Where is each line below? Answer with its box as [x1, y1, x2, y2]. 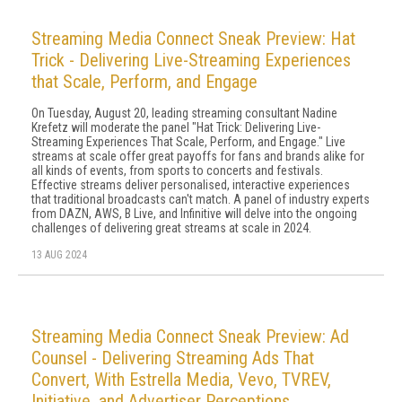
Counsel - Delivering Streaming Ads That [31, 347, 314, 369]
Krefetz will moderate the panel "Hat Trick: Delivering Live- [31, 120, 320, 135]
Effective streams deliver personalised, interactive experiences [31, 178, 350, 192]
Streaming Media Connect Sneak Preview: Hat [31, 28, 355, 49]
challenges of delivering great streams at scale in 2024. [31, 221, 311, 235]
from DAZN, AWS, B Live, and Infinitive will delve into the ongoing [31, 206, 357, 221]
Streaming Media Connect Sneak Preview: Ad [31, 326, 349, 347]
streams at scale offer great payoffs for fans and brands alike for [31, 149, 364, 163]
